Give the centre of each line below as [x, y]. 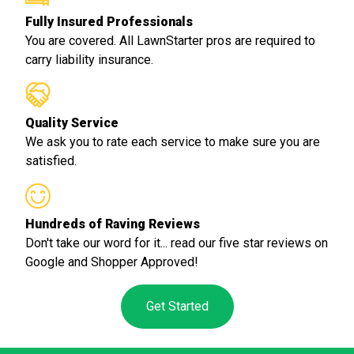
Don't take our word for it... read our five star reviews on [177, 243]
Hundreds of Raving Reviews [113, 224]
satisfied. [51, 161]
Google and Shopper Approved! [112, 262]
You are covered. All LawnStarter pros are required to [170, 41]
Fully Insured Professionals [109, 22]
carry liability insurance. [89, 60]
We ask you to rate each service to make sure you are [173, 142]
